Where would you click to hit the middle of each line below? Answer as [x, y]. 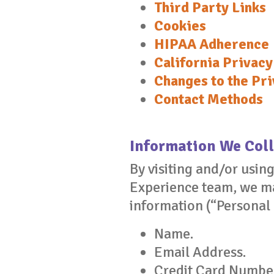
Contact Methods [209, 99]
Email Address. [200, 252]
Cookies [180, 26]
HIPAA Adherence [212, 44]
